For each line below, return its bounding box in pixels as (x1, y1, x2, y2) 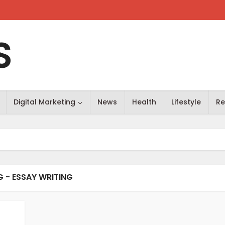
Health (132, 97, 156, 107)
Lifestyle (171, 97, 201, 107)
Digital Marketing (14, 97, 75, 107)
